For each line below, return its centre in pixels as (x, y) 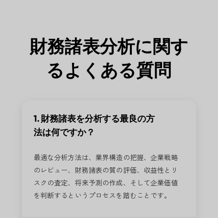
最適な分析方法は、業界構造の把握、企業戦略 (106, 157)
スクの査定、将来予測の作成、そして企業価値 (106, 182)
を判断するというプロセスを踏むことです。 (102, 195)
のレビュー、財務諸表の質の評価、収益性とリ (106, 170)
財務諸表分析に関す (109, 46)
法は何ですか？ (64, 132)
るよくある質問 (109, 70)
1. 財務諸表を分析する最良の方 (94, 118)
